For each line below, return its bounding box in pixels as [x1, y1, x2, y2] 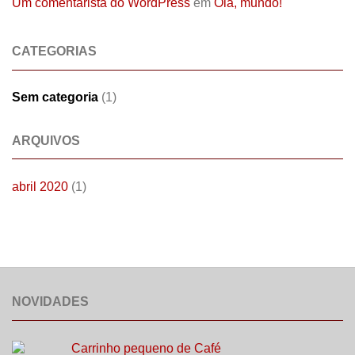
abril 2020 [12, 179, 68, 193]
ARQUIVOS [12, 133, 80, 147]
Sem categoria [12, 90, 98, 105]
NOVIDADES [12, 295, 89, 309]
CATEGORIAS [12, 44, 97, 59]
